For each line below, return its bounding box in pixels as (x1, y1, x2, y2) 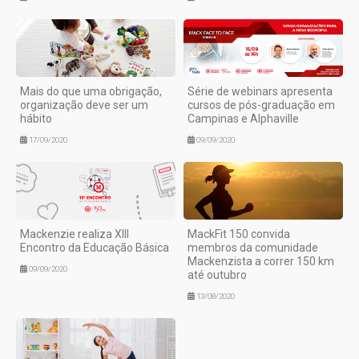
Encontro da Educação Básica (20, 241, 169, 255)
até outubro (188, 268, 247, 282)
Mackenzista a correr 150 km (188, 255, 334, 268)
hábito (20, 111, 52, 125)
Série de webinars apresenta (188, 84, 333, 98)
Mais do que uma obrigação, (20, 84, 162, 98)
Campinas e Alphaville (188, 111, 299, 125)
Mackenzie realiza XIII (20, 228, 129, 241)
